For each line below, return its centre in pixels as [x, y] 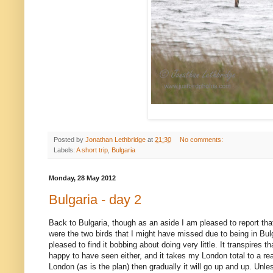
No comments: [202, 140]
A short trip [92, 150]
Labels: [65, 150]
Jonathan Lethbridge [115, 140]
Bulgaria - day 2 [95, 199]
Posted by [69, 140]
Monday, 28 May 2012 [82, 178]
